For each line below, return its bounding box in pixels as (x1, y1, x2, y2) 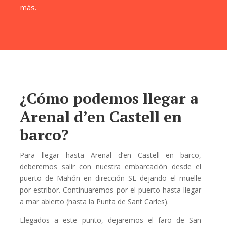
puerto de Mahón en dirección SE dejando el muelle (20, 173, 202, 183)
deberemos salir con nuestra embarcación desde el (20, 162, 202, 171)
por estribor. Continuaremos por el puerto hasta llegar (20, 185, 202, 195)
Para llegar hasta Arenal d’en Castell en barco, (20, 150, 202, 160)
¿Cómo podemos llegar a (20, 88, 199, 108)
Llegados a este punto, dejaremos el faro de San (20, 215, 202, 225)
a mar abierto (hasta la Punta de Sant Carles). (20, 197, 169, 206)
